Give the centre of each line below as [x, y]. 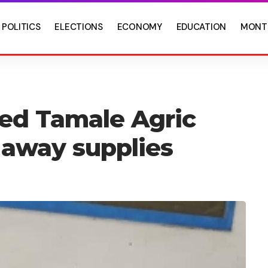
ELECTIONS [79, 27]
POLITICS [21, 27]
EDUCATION [201, 27]
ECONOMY [139, 27]
